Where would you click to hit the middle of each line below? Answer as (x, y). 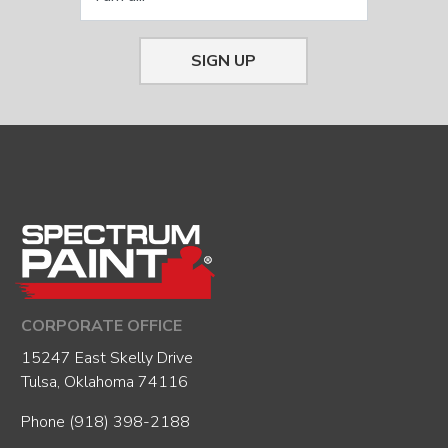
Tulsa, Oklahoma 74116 (104, 382)
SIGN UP (224, 61)
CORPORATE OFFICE (101, 326)
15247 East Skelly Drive (107, 358)
